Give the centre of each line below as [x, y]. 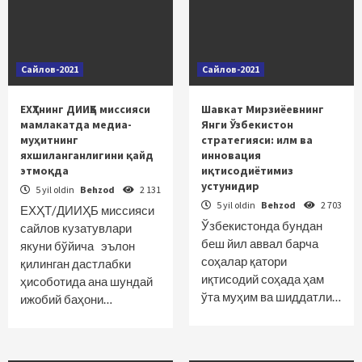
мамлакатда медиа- [76, 124]
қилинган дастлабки [76, 263]
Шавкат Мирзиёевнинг [263, 109]
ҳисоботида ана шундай [86, 281]
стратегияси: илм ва [257, 140]
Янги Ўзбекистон [247, 124]
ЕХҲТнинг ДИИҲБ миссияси [85, 109]
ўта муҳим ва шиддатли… [271, 297]
